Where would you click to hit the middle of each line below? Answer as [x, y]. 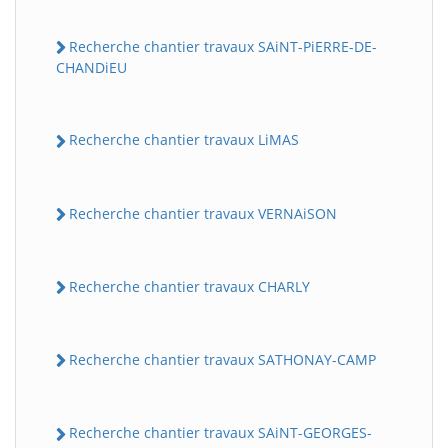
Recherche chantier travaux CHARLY [189, 286]
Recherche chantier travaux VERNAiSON [203, 213]
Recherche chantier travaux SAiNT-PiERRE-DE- [223, 46]
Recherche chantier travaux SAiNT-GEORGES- [220, 433]
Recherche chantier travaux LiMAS [184, 140]
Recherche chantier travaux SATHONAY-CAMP [222, 359]
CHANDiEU [91, 68]
